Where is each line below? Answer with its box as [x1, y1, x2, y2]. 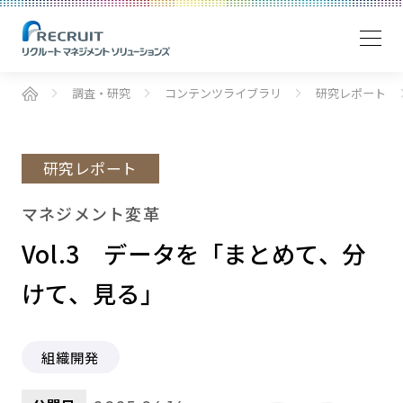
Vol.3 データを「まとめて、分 [21, 236, 367, 271]
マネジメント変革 [21, 201, 160, 225]
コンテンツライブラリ [165, 85, 282, 103]
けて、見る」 [21, 275, 165, 310]
